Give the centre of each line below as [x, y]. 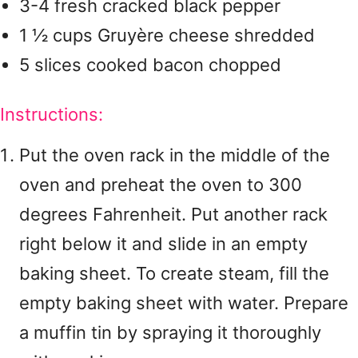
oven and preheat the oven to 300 [161, 185]
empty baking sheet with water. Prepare [184, 303]
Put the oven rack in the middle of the [175, 155]
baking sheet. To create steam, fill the [174, 273]
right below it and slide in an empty [163, 244]
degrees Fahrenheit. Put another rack [173, 214]
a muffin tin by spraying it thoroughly [170, 332]
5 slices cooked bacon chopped [150, 65]
